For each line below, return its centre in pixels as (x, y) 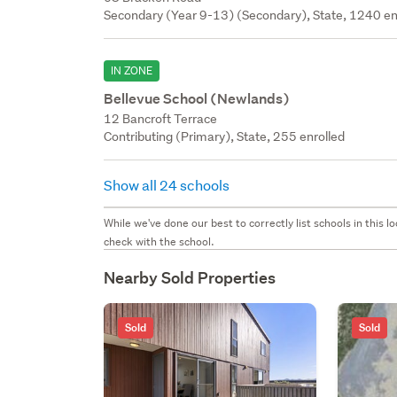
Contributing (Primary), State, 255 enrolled (225, 136)
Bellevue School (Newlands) (197, 98)
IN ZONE (132, 70)
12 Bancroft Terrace (161, 118)
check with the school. (160, 241)
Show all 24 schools (168, 184)
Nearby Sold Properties (190, 277)
